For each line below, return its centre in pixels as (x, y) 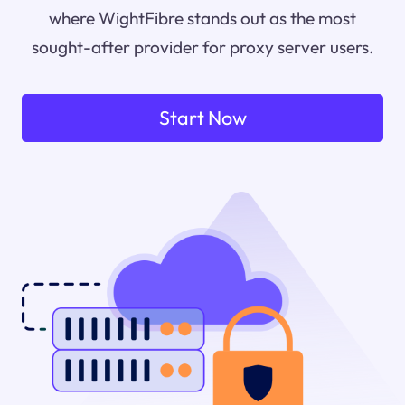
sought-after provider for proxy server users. (202, 47)
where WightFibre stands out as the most (202, 19)
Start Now (202, 118)
